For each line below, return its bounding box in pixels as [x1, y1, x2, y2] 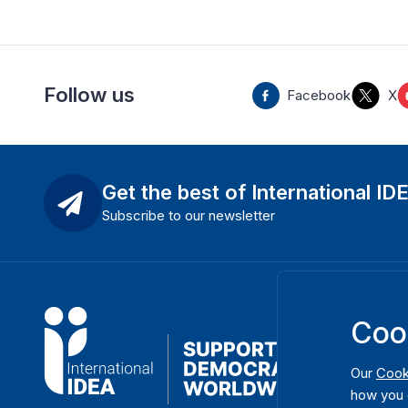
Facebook [286, 86, 351, 104]
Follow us [44, 83, 135, 107]
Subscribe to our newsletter [102, 206, 275, 224]
